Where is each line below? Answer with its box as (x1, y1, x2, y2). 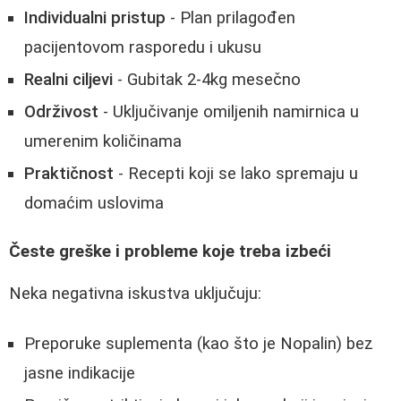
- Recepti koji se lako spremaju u (114, 163, 358, 183)
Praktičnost (24, 163, 114, 183)
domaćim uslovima (24, 192, 164, 213)
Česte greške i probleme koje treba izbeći (9, 242, 331, 262)
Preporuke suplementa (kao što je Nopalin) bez (24, 334, 373, 354)
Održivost (24, 101, 98, 122)
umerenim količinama (24, 131, 182, 151)
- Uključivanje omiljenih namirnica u (98, 101, 359, 122)
